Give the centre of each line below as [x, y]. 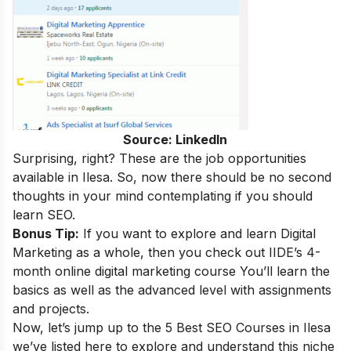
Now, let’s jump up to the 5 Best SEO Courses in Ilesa [172, 327]
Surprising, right [60, 158]
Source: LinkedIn [175, 139]
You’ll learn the [283, 271]
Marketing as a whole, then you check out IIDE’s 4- [166, 252]
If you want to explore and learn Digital [197, 233]
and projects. [53, 309]
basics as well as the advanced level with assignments [172, 290]
